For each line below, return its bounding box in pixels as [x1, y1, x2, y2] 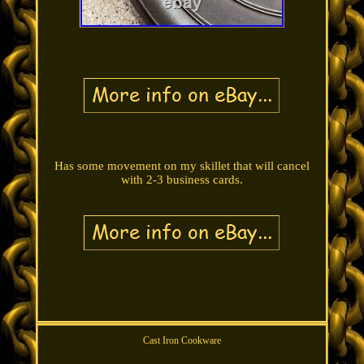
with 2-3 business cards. [120, 173, 243, 187]
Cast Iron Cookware [142, 335, 221, 347]
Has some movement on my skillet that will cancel [54, 159, 310, 173]
